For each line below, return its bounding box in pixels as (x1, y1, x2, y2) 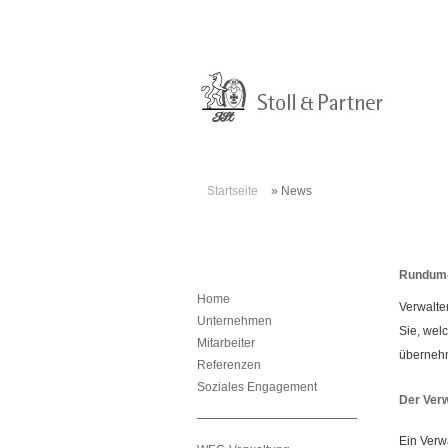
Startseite (207, 184, 258, 198)
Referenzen (197, 358, 261, 372)
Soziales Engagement (197, 380, 317, 394)
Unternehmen (197, 314, 272, 328)
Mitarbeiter (197, 336, 255, 350)
